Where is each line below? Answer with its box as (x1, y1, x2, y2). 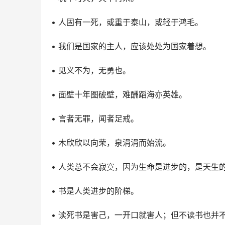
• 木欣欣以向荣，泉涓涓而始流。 (51, 138, 171, 148)
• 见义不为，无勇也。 (51, 65, 131, 75)
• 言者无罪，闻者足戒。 (51, 114, 139, 124)
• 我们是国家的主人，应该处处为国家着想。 (51, 41, 211, 51)
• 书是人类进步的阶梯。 (51, 186, 139, 196)
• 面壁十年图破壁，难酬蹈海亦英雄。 (51, 89, 187, 99)
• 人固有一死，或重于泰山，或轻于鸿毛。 (51, 17, 203, 27)
